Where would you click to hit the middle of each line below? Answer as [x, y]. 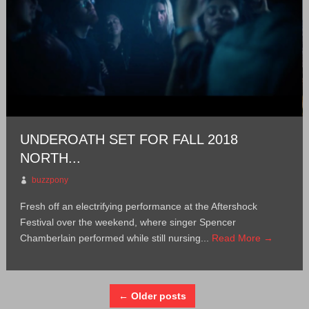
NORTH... [50, 158]
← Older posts [153, 296]
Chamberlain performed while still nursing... [116, 238]
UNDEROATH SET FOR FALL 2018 [129, 140]
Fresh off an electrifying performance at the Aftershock [138, 207]
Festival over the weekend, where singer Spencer [128, 222]
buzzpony [50, 180]
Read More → [242, 238]
